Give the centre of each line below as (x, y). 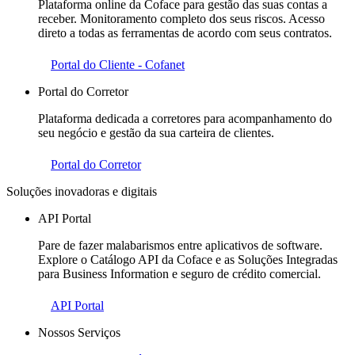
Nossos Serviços (79, 332)
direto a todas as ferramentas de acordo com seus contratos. (185, 32)
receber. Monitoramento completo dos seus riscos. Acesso (181, 18)
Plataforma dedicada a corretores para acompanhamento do (185, 118)
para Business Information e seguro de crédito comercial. (179, 273)
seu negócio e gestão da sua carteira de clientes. (156, 132)
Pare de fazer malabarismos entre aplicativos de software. (180, 245)
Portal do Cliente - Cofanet (118, 64)
